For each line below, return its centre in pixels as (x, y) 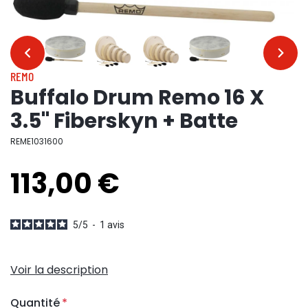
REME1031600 (37, 141)
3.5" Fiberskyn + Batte (124, 121)
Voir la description (59, 269)
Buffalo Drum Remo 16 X (137, 97)
